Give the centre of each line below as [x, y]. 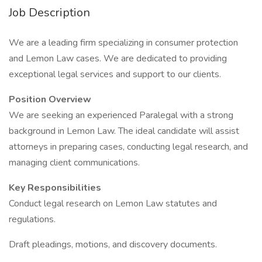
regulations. [32, 219]
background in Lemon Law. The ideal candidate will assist [124, 131]
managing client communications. [74, 163]
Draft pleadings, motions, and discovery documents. [113, 244]
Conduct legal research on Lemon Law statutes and [113, 204]
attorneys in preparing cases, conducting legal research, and [128, 147]
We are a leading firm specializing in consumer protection [123, 43]
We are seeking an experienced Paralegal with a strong [121, 115]
